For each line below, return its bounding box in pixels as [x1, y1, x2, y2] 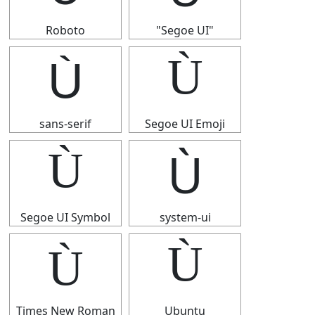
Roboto [46, 22, 85, 38]
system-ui [159, 210, 211, 225]
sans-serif [39, 116, 91, 131]
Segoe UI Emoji [145, 116, 225, 131]
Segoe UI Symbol [20, 210, 110, 225]
